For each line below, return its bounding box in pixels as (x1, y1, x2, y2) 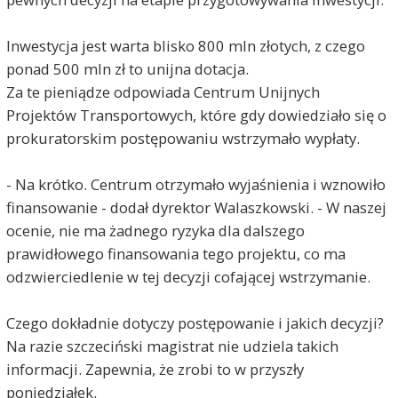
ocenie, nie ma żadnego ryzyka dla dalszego (5, 220, 305, 242)
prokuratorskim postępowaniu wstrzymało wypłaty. (5, 128, 360, 149)
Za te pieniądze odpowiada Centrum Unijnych (5, 82, 320, 103)
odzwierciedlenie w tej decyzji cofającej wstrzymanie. (5, 267, 370, 288)
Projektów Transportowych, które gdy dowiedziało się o (5, 105, 386, 126)
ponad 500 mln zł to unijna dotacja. (5, 59, 249, 80)
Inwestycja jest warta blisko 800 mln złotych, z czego (5, 36, 365, 57)
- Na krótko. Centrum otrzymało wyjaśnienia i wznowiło (5, 174, 386, 195)
